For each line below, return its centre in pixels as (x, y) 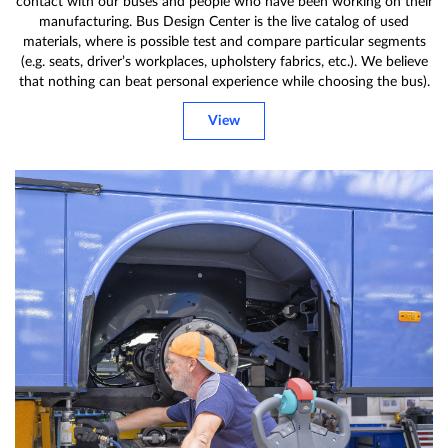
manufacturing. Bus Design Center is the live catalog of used (224, 22)
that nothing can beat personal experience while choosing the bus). (224, 82)
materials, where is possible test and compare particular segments (224, 42)
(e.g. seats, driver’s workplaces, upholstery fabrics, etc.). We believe (224, 62)
